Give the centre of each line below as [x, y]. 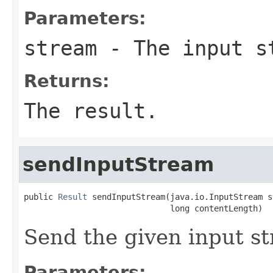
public [41, 197]
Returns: [67, 81]
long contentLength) [143, 208]
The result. [91, 111]
